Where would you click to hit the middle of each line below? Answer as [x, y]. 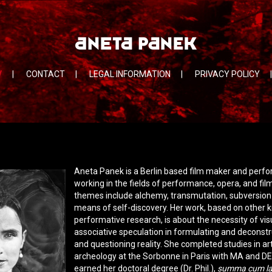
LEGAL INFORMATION [130, 74]
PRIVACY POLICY [227, 74]
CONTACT [46, 74]
